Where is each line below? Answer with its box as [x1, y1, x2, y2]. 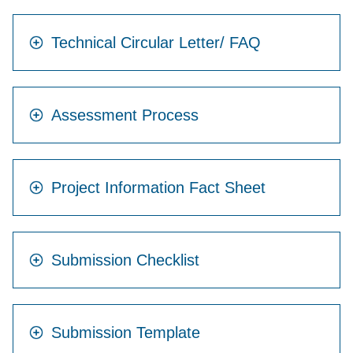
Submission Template [51, 324, 200, 342]
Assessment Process [51, 106, 199, 124]
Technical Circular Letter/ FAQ [51, 34, 261, 52]
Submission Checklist [51, 251, 199, 269]
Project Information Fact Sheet [51, 179, 266, 197]
